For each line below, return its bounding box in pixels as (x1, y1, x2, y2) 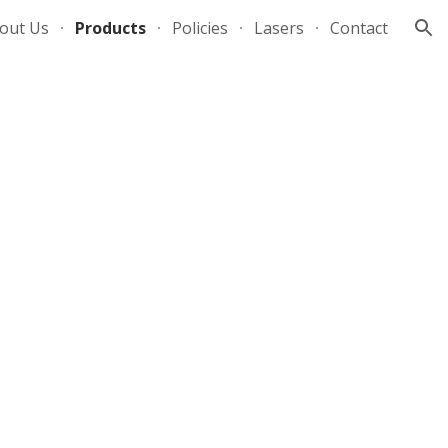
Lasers (254, 17, 304, 39)
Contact (330, 17, 388, 39)
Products (75, 17, 146, 39)
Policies (172, 17, 228, 39)
